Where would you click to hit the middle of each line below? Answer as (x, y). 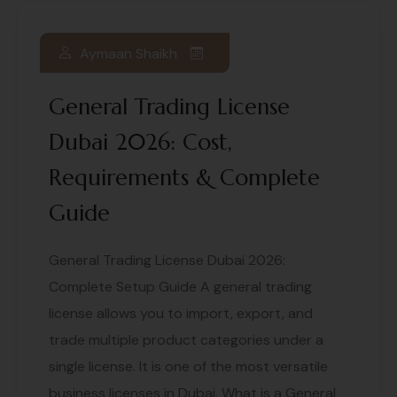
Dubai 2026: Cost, (140, 143)
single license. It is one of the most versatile (188, 367)
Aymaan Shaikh (128, 53)
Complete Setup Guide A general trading (180, 287)
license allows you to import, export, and (181, 314)
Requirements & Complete (184, 178)
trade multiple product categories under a (186, 340)
